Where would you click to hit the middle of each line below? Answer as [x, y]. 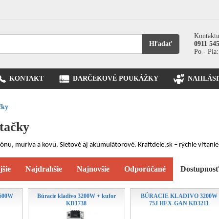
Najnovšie [93, 169]
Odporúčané [145, 169]
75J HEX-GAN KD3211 [179, 203]
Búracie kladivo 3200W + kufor [76, 196]
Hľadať [161, 44]
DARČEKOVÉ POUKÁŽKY [116, 78]
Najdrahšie [44, 169]
